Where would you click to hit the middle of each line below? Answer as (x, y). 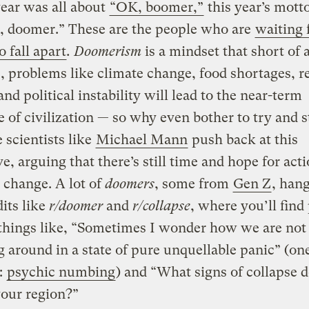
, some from (193, 183)
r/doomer (76, 206)
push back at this (243, 139)
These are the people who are (159, 29)
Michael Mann (141, 139)
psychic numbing (61, 272)
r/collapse (161, 206)
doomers (129, 183)
